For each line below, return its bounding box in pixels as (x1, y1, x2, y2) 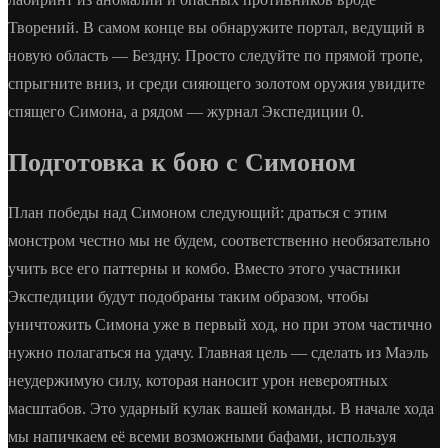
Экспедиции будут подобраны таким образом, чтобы (8, 288, 369, 306)
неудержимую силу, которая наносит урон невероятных (8, 372, 388, 390)
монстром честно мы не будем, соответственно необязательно (8, 232, 430, 250)
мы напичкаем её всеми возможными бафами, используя (8, 428, 396, 446)
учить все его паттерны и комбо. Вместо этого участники (8, 260, 401, 278)
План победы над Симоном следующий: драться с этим (8, 204, 387, 222)
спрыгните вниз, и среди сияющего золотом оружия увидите (8, 74, 425, 92)
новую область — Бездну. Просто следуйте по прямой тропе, (8, 46, 423, 64)
